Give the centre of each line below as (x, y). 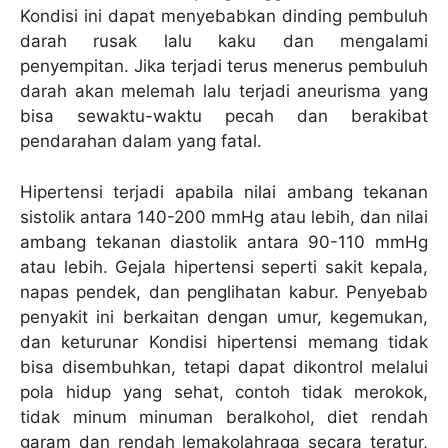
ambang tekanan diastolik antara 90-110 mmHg (224, 241)
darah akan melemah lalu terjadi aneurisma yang (224, 91)
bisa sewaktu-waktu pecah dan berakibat (224, 116)
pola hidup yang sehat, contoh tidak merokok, (224, 391)
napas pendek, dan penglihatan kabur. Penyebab (224, 291)
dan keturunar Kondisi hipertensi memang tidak (224, 341)
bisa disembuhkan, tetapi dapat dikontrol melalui (224, 366)
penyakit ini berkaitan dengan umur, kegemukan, (224, 316)
